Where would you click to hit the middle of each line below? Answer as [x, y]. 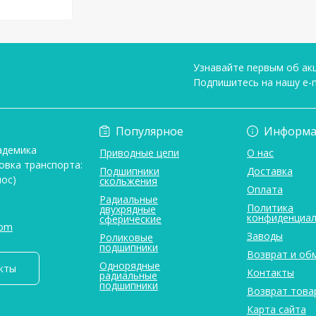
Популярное [150, 131]
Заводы [265, 236]
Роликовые [126, 237]
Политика [270, 207]
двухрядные [128, 209]
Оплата [265, 189]
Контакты [271, 272]
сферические [130, 219]
